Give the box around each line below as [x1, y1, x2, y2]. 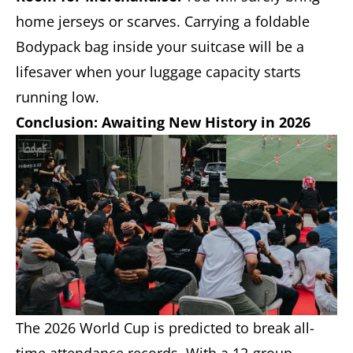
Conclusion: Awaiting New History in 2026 [16, 112, 310, 132]
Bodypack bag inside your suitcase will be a [16, 36, 304, 56]
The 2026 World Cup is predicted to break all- [16, 318, 314, 338]
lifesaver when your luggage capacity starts [16, 61, 301, 81]
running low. [16, 87, 99, 106]
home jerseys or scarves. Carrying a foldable [16, 11, 310, 31]
